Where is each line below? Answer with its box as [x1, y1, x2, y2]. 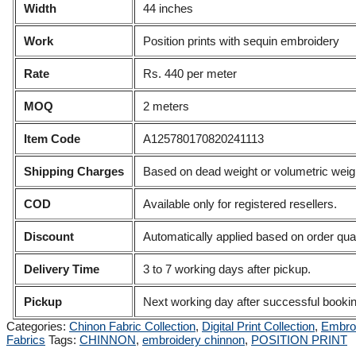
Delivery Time [24, 262, 100, 277]
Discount [24, 230, 75, 244]
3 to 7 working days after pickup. [143, 262, 311, 277]
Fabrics [6, 333, 45, 347]
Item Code [24, 132, 81, 146]
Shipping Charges [24, 164, 125, 179]
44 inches [143, 2, 194, 16]
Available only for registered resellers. [143, 197, 338, 211]
